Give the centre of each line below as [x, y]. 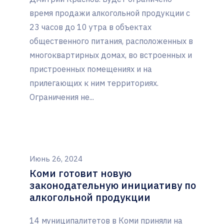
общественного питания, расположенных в [111, 41]
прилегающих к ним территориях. [94, 83]
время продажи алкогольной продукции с [110, 13]
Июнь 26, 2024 [56, 159]
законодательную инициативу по [113, 185]
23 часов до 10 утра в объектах [90, 27]
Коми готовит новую [80, 173]
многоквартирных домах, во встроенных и [111, 55]
